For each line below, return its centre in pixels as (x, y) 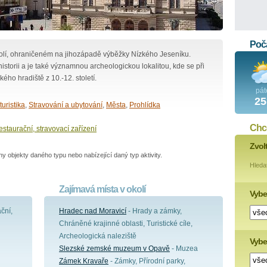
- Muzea (184, 249)
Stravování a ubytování (66, 105)
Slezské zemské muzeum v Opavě (114, 249)
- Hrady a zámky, (154, 211)
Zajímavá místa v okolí (102, 189)
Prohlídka (145, 105)
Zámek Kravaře (84, 261)
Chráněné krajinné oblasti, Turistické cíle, (126, 223)
